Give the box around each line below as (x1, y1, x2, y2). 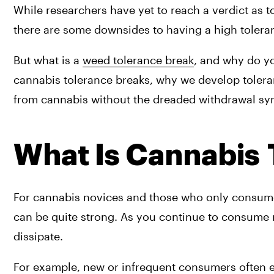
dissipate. (13, 229, 63, 243)
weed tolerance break (83, 53, 194, 67)
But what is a (13, 53, 83, 67)
